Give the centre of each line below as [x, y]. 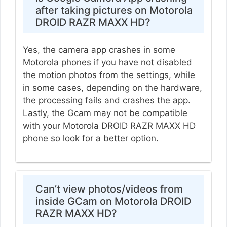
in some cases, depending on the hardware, [112, 88]
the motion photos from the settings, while [109, 75]
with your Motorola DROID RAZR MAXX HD [109, 126]
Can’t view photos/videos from [109, 189]
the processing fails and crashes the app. [106, 101]
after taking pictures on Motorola [114, 10]
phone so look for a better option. [92, 139]
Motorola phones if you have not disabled [107, 63]
